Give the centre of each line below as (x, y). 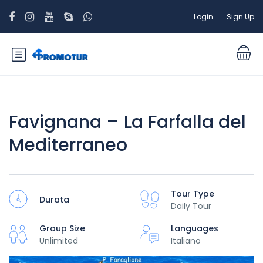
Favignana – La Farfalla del (127, 122)
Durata (54, 199)
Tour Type (193, 194)
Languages (195, 228)
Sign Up (240, 16)
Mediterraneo (68, 145)
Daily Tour (191, 206)
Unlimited (59, 241)
